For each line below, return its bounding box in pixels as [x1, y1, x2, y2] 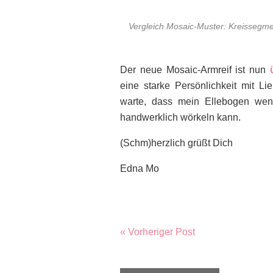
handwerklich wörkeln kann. [120, 112, 241, 122]
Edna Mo [120, 163, 159, 174]
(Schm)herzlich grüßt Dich [120, 138, 233, 148]
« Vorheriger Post [120, 227, 195, 237]
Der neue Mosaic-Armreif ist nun [120, 65, 271, 75]
